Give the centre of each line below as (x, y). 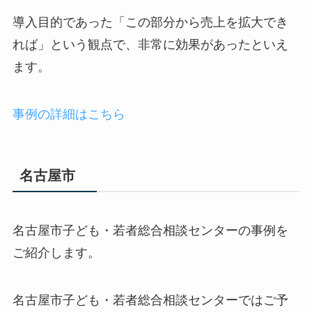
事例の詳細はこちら (69, 114)
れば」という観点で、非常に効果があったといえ (150, 44)
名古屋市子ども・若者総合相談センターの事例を (150, 231)
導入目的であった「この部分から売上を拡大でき (150, 22)
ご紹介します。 (56, 253)
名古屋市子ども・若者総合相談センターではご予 (150, 300)
